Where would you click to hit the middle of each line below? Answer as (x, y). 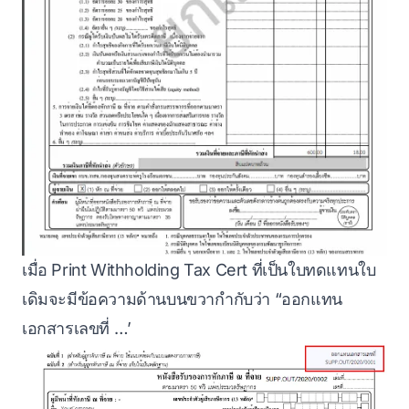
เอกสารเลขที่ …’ (77, 329)
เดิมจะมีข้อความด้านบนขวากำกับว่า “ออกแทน (182, 299)
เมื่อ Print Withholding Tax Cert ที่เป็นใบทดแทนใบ (199, 270)
